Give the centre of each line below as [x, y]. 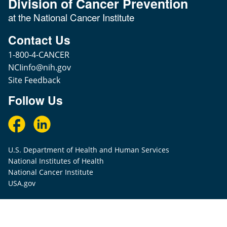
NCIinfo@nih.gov [40, 67]
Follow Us [35, 100]
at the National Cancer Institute [71, 17]
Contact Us [39, 40]
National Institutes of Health [56, 161]
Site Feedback [34, 80]
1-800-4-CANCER [39, 55]
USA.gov [22, 183]
